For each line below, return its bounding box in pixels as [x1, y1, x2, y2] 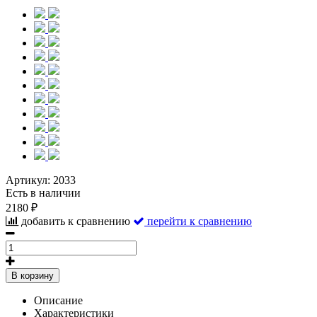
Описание [34, 294, 83, 306]
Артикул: [6, 174, 53, 186]
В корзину [11, 270, 54, 281]
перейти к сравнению [147, 215, 252, 227]
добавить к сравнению [21, 215, 130, 227]
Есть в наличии [6, 187, 81, 199]
